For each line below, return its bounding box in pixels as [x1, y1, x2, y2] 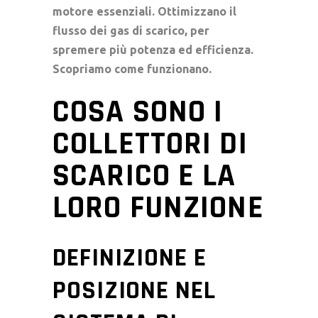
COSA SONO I [53, 92, 224, 133]
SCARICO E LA [53, 155, 236, 197]
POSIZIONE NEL [53, 275, 216, 307]
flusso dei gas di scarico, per [53, 24, 209, 38]
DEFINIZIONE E [53, 242, 207, 275]
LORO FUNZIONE [53, 187, 264, 229]
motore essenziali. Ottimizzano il [53, 5, 236, 18]
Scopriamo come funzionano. [53, 62, 212, 76]
